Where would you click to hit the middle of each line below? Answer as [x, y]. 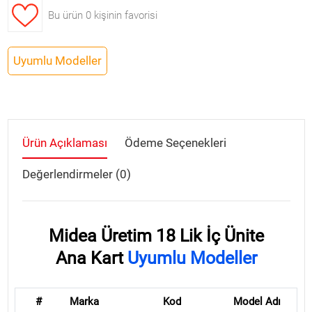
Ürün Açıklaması [64, 143]
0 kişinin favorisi [121, 16]
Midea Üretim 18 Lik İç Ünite [156, 236]
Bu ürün [65, 16]
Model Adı [257, 302]
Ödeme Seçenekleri [175, 143]
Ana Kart [91, 258]
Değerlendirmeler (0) [76, 174]
